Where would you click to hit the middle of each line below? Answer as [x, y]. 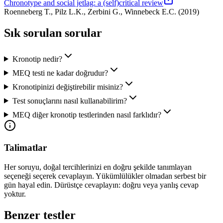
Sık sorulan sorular [53, 33]
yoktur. [15, 194]
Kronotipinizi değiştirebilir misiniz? [67, 87]
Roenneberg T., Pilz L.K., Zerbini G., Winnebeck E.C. [90, 11]
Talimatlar [25, 148]
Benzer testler [40, 215]
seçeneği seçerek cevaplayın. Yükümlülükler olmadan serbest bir [105, 176]
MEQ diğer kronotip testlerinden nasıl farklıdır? [87, 114]
